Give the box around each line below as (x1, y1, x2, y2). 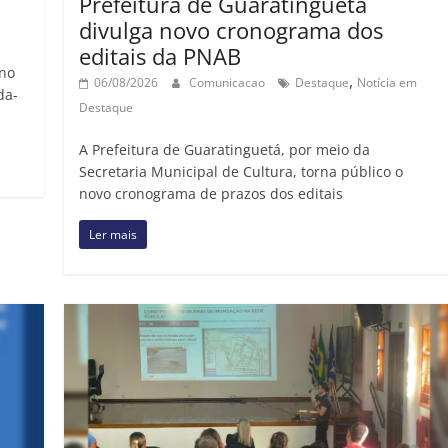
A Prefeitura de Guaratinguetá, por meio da (79, 139, 371, 159)
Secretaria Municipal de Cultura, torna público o (79, 161, 404, 181)
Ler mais (89, 225, 138, 243)
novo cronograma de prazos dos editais (79, 183, 344, 203)
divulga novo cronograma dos (79, 14, 384, 45)
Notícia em (357, 73, 418, 91)
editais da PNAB (79, 40, 242, 71)
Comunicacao (189, 73, 269, 91)
